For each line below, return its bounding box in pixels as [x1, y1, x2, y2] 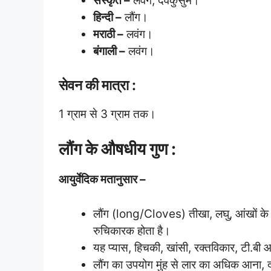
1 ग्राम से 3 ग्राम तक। [59, 106, 156, 121]
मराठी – [93, 27, 123, 41]
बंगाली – [93, 44, 125, 58]
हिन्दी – [93, 10, 122, 24]
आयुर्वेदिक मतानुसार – [59, 172, 146, 186]
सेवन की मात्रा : [59, 76, 136, 94]
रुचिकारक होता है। [93, 223, 171, 238]
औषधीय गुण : [101, 139, 176, 159]
